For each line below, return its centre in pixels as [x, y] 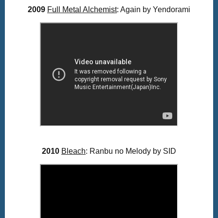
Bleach [73, 151]
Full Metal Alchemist [82, 9]
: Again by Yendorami [154, 9]
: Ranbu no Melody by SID [131, 151]
